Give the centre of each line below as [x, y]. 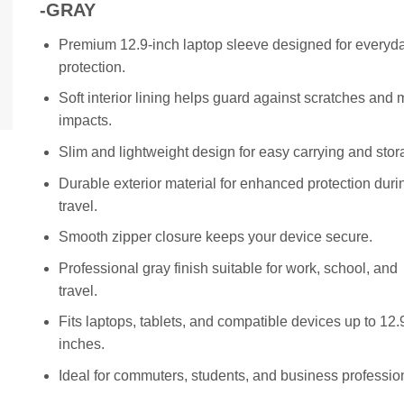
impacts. [85, 121]
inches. [81, 344]
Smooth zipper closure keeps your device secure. [215, 237]
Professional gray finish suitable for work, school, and [228, 268]
